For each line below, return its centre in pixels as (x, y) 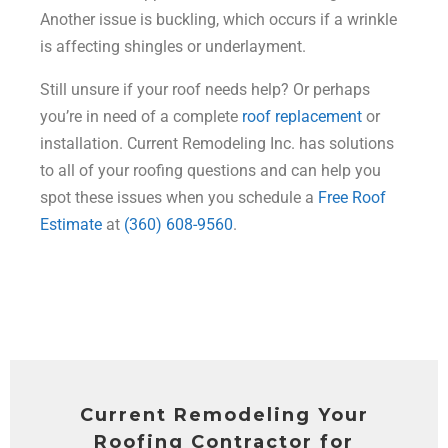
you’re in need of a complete (141, 117)
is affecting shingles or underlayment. (173, 47)
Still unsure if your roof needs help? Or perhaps (205, 90)
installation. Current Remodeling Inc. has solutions (217, 144)
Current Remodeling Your (224, 415)
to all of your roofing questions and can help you (210, 171)
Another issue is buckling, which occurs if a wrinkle (218, 20)
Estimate (71, 225)
